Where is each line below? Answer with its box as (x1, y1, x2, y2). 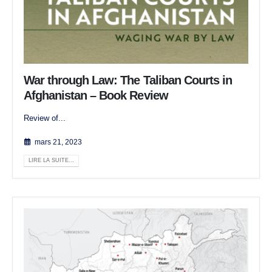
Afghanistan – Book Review (24, 89, 168, 103)
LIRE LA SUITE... (28, 157, 74, 164)
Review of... (24, 114, 66, 123)
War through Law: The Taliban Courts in (24, 73, 232, 87)
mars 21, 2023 (34, 138, 82, 146)
